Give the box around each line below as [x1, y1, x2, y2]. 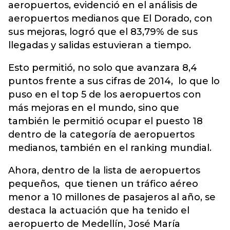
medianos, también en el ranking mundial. [8, 142, 212, 154]
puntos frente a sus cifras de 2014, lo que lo [8, 75, 220, 87]
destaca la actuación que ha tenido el [8, 205, 189, 216]
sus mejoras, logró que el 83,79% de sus [8, 26, 198, 37]
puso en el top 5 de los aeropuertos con [8, 89, 201, 100]
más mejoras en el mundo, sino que [8, 102, 179, 113]
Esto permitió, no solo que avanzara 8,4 [8, 62, 197, 73]
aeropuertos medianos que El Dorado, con [8, 13, 213, 24]
